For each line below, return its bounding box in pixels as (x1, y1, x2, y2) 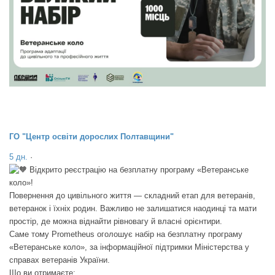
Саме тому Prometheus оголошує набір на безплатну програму (9, 230, 242, 239)
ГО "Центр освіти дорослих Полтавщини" (9, 132, 174, 142)
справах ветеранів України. (9, 255, 110, 265)
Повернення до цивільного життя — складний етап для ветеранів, (9, 191, 255, 201)
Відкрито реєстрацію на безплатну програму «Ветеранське (27, 165, 249, 175)
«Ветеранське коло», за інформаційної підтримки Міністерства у (9, 242, 249, 252)
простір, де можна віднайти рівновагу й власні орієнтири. (9, 217, 222, 227)
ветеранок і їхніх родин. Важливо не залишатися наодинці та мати (9, 204, 257, 214)
